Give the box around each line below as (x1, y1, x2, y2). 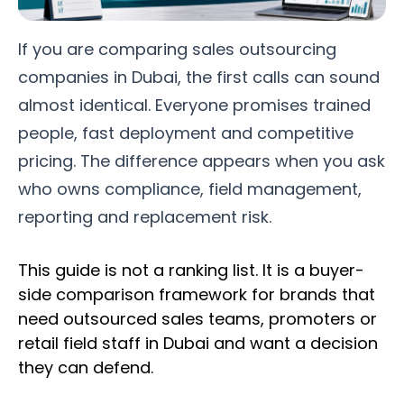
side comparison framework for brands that (18, 282, 375, 306)
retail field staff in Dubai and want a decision (18, 331, 378, 354)
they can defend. (18, 355, 153, 379)
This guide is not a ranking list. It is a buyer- (18, 258, 364, 281)
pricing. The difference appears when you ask (18, 149, 385, 172)
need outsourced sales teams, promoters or (18, 307, 377, 330)
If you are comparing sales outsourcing (18, 37, 336, 60)
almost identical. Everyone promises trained (18, 93, 371, 116)
